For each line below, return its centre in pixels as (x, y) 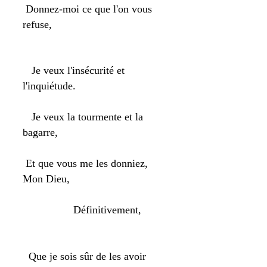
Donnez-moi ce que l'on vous (87, 9)
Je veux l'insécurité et (74, 70)
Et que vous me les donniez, (85, 163)
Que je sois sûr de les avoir (84, 256)
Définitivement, (82, 210)
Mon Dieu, (46, 179)
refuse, (37, 24)
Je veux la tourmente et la (83, 117)
